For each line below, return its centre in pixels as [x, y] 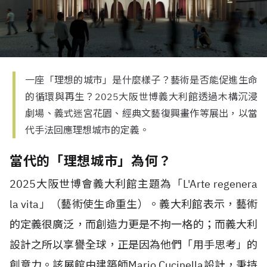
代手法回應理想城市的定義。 [87, 130]
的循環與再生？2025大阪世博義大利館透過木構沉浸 [141, 97]
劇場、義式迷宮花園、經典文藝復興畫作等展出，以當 [141, 113]
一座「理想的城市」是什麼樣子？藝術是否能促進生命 [141, 80]
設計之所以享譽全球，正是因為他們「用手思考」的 [133, 245]
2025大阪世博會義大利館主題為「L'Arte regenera [133, 184]
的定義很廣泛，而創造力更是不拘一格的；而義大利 [133, 224]
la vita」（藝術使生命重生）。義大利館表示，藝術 [133, 204]
